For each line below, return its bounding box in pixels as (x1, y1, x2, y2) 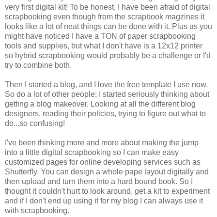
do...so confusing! (5, 119, 65, 128)
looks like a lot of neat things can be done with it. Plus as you (5, 22, 212, 31)
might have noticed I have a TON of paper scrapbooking (5, 32, 196, 41)
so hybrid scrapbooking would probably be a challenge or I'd (5, 51, 211, 60)
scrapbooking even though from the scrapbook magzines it (5, 13, 204, 21)
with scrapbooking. (5, 206, 69, 215)
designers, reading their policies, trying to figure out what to (5, 109, 206, 118)
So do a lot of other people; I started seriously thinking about (5, 90, 209, 99)
